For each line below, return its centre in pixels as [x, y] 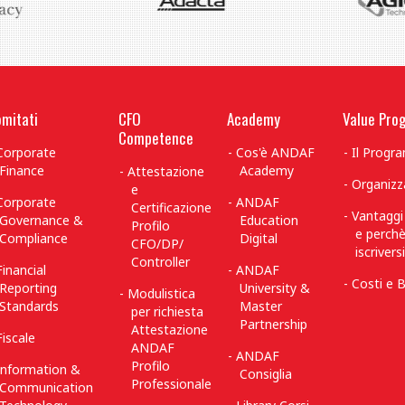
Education [269, 220]
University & [275, 288]
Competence [156, 138]
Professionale [171, 384]
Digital [259, 238]
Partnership [273, 324]
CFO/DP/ [157, 244]
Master [261, 306]
